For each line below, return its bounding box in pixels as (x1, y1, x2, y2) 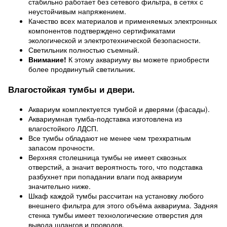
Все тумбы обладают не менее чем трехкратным (28, 133, 191, 143)
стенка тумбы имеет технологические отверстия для (28, 210, 203, 220)
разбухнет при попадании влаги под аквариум (28, 171, 182, 181)
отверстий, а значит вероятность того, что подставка (28, 162, 203, 172)
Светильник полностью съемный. (28, 45, 139, 55)
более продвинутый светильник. (28, 64, 135, 74)
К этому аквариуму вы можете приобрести (66, 54, 209, 64)
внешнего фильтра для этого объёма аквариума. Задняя (28, 200, 218, 210)
